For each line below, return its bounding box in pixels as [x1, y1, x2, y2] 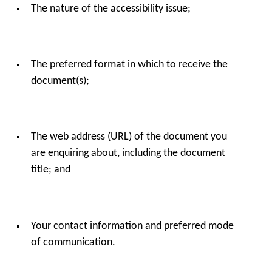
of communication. [30, 237, 115, 248]
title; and [30, 165, 70, 175]
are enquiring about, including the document [30, 148, 225, 159]
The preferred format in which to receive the [30, 59, 228, 70]
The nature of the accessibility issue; [30, 3, 191, 14]
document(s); [30, 76, 89, 87]
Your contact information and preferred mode [30, 220, 234, 231]
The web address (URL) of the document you [30, 132, 227, 143]
